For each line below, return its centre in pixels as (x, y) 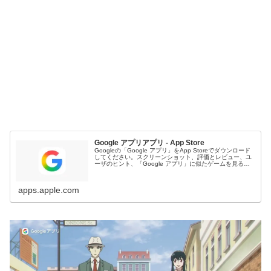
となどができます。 (122, 171)
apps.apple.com (49, 190)
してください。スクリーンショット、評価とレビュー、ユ (173, 157)
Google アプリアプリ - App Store (150, 143)
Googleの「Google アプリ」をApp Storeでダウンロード (173, 151)
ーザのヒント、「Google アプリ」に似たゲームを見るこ (172, 164)
